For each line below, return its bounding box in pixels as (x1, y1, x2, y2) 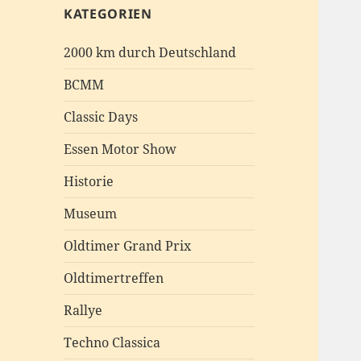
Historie (64, 172, 114, 191)
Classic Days (64, 108, 139, 127)
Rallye (64, 301, 103, 320)
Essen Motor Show (64, 140, 177, 159)
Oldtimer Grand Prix (64, 237, 192, 255)
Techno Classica (64, 334, 161, 352)
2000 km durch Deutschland (64, 44, 237, 62)
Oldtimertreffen (64, 269, 164, 288)
